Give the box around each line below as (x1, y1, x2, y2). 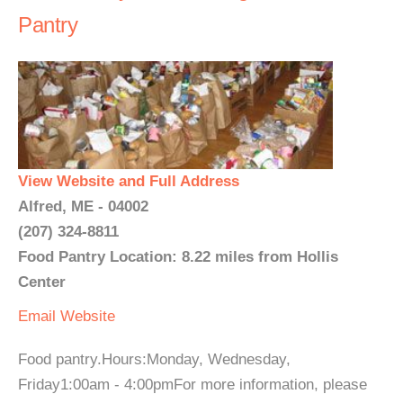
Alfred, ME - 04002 (18, 198, 148, 215)
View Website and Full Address (18, 173, 239, 190)
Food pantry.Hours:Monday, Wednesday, (18, 351, 291, 368)
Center (18, 273, 66, 291)
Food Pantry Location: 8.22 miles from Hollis (18, 248, 338, 265)
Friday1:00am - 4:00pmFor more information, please (18, 376, 367, 393)
